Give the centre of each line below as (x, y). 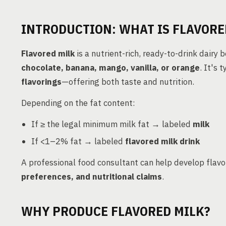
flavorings (41, 82)
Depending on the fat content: (78, 103)
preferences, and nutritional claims (92, 177)
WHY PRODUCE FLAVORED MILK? (116, 211)
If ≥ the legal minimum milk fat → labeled (112, 124)
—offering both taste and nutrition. (128, 82)
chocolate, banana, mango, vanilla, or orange (110, 68)
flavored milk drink (162, 141)
